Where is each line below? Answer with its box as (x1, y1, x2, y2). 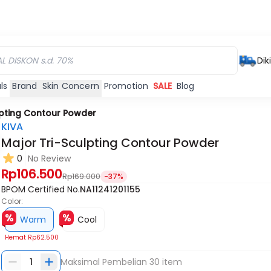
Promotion (104, 80, 149, 92)
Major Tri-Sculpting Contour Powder (1, 134, 220, 151)
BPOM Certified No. (1, 183, 80, 195)
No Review (28, 152, 71, 165)
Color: (1, 196, 24, 206)
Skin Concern (42, 80, 100, 92)
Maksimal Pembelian (60, 256, 150, 268)
